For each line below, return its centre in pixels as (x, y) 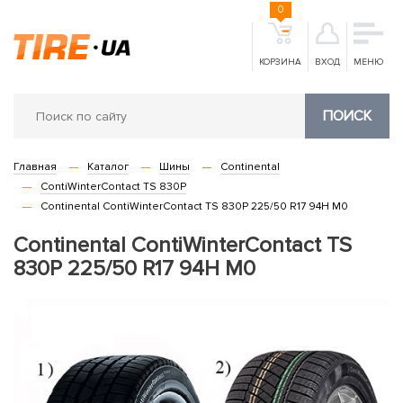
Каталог (108, 167)
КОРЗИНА (280, 62)
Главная (35, 167)
